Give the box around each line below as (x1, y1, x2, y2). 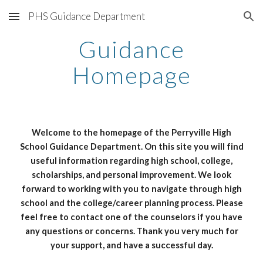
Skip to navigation (180, 16, 254, 27)
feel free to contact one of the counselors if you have (21, 212, 242, 222)
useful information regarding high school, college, (31, 156, 232, 166)
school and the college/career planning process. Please (20, 198, 243, 208)
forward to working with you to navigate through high (21, 184, 242, 194)
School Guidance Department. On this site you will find (19, 141, 244, 151)
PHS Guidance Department (28, 10, 145, 22)
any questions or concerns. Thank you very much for (25, 226, 238, 236)
